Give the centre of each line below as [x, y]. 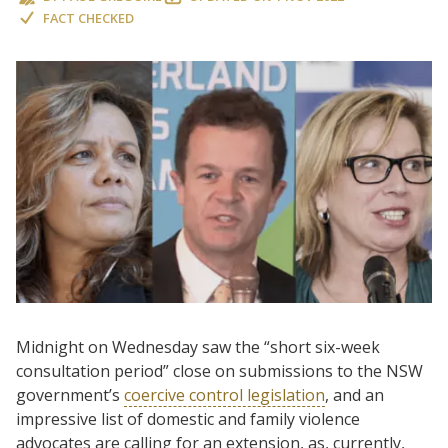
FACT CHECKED [88, 18]
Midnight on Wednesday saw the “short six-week [198, 346]
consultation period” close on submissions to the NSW [219, 370]
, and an [354, 394]
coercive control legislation [224, 394]
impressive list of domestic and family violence [188, 418]
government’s [70, 394]
